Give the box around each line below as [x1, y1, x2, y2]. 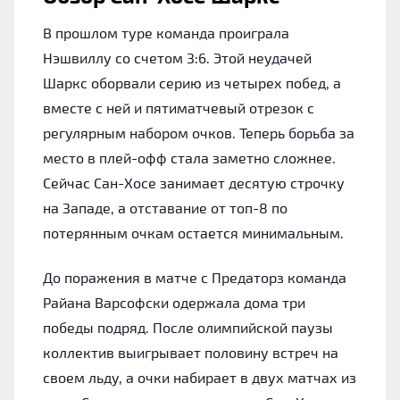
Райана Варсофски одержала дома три [43, 293, 305, 311]
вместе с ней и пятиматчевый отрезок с [43, 98, 314, 116]
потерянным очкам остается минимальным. [43, 223, 344, 241]
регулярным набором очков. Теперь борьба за [43, 123, 354, 141]
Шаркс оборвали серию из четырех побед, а [43, 73, 341, 91]
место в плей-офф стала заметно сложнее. [43, 148, 336, 166]
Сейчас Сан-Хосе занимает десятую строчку [43, 173, 345, 191]
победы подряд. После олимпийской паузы [43, 318, 333, 336]
